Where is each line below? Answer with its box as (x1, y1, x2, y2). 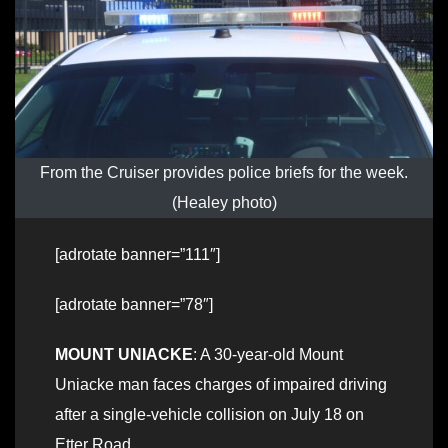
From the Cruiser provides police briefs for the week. (40, 164, 408, 182)
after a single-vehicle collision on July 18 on (55, 406, 364, 424)
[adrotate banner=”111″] (55, 246, 220, 264)
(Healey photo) (171, 194, 277, 212)
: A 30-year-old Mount (193, 346, 343, 364)
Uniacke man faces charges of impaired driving (55, 376, 387, 394)
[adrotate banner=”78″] (55, 296, 213, 314)
